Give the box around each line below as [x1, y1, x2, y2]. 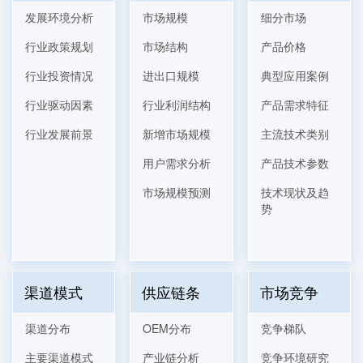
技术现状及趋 [260, 184, 329, 200]
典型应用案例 [260, 67, 329, 83]
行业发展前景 [25, 126, 93, 142]
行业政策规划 [25, 38, 93, 54]
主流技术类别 [260, 126, 329, 142]
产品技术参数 [260, 155, 329, 171]
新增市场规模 [143, 126, 211, 142]
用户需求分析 [143, 155, 211, 171]
